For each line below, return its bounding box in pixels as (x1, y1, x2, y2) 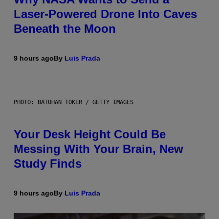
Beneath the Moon (14, 22, 116, 36)
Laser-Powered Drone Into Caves (14, 7, 197, 21)
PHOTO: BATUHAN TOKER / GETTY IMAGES (14, 99, 133, 106)
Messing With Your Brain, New (14, 142, 183, 156)
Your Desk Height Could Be (14, 128, 166, 141)
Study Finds (14, 157, 82, 171)
